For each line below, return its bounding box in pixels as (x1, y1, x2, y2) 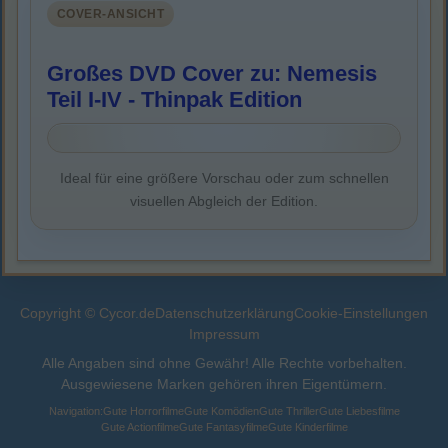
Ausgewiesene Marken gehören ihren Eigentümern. (61, 376, 387, 393)
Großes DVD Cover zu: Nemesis (47, 61, 377, 87)
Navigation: (48, 405, 103, 418)
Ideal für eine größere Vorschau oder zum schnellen (59, 170, 389, 187)
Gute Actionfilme (100, 421, 179, 434)
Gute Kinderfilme (267, 421, 348, 434)
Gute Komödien (183, 405, 259, 418)
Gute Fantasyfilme (178, 421, 268, 434)
